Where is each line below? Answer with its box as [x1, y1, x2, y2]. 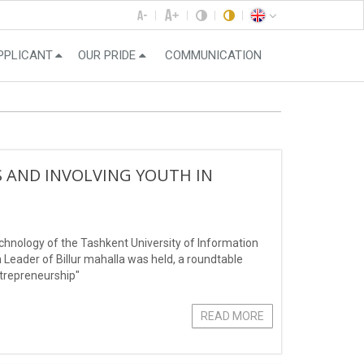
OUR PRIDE [78, 48, 136, 63]
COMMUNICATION [164, 48, 262, 63]
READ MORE [201, 309, 264, 323]
